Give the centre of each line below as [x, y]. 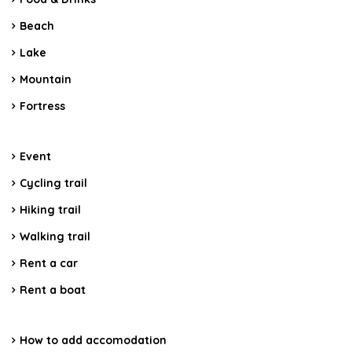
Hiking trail [50, 209]
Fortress [42, 106]
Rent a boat [53, 290]
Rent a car [49, 263]
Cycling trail [53, 183]
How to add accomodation [93, 340]
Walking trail [55, 236]
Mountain [46, 79]
